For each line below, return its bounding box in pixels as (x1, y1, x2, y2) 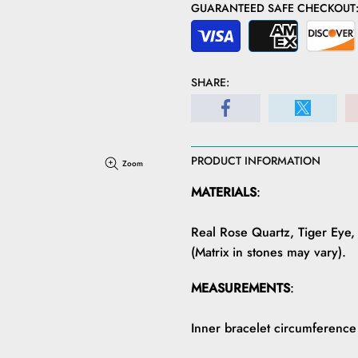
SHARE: (191, 74, 229, 90)
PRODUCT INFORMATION (191, 152, 320, 169)
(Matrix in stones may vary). (191, 242, 346, 261)
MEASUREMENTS (191, 278, 290, 297)
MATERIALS (191, 182, 257, 201)
